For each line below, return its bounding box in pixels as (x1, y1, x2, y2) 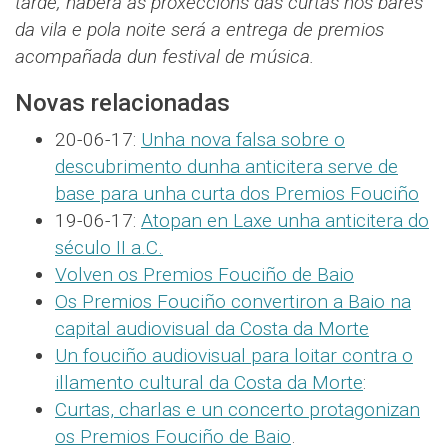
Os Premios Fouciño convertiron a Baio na (55, 290, 411, 314)
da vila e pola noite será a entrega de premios (15, 18, 384, 42)
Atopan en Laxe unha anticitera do (141, 209, 429, 233)
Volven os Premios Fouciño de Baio (55, 263, 354, 287)
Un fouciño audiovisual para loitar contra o (55, 344, 413, 368)
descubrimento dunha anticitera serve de (55, 155, 398, 179)
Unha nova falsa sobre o (141, 128, 345, 152)
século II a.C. (55, 236, 163, 260)
